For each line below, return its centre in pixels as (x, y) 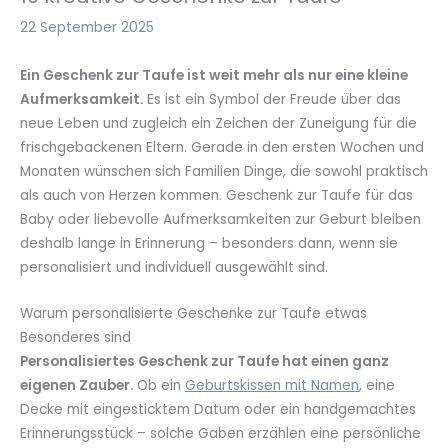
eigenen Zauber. (78, 386)
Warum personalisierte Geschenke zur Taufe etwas (193, 314)
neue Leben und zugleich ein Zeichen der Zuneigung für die (218, 124)
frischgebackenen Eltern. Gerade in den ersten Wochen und (222, 148)
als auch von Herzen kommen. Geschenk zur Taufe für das (216, 196)
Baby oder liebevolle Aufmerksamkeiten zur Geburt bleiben (220, 220)
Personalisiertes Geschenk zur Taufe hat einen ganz (204, 362)
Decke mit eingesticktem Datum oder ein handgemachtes (218, 410)
